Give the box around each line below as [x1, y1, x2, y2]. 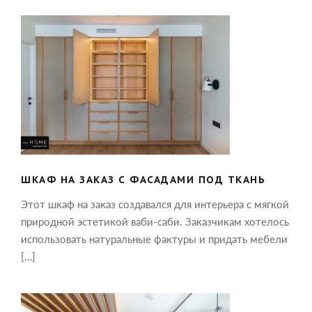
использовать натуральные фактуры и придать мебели [21, 233, 288, 246]
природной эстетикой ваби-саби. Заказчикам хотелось [21, 215, 289, 228]
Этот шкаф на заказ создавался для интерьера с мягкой [21, 198, 289, 211]
